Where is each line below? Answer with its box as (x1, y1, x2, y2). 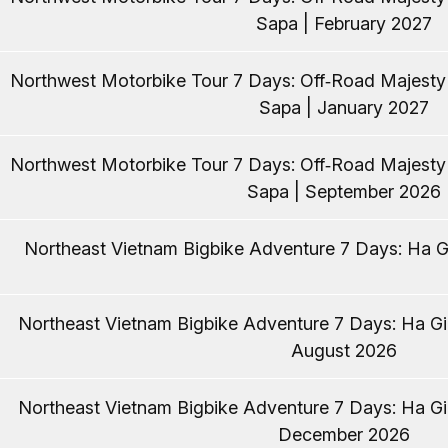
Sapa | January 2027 (258, 97, 429, 119)
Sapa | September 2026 (246, 181, 441, 203)
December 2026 (277, 424, 410, 446)
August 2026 (290, 340, 397, 362)
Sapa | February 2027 (255, 13, 432, 35)
